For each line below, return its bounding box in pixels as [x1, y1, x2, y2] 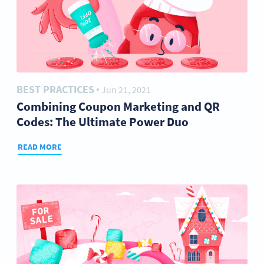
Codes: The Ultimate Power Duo [16, 114, 189, 130]
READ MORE [18, 141, 62, 152]
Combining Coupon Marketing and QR [16, 98, 220, 114]
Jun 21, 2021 [101, 84, 151, 95]
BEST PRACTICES [16, 82, 94, 96]
